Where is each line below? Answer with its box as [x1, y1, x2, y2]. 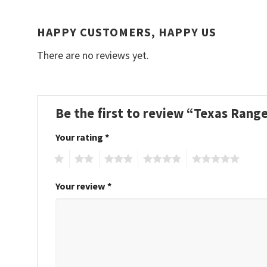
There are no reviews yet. [37, 48, 149, 62]
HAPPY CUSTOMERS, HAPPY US [37, 24, 216, 39]
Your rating [55, 131, 105, 144]
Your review [55, 179, 107, 192]
